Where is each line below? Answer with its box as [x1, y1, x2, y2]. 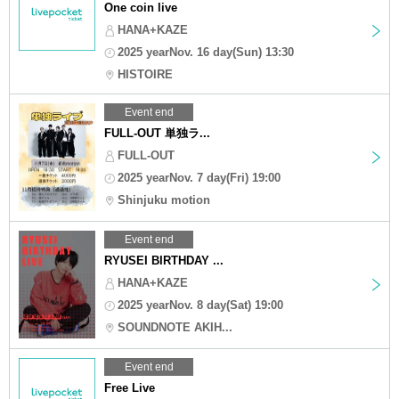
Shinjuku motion [118, 192, 210, 207]
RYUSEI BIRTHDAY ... [104, 253, 224, 267]
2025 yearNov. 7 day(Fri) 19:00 [118, 170, 281, 184]
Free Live [104, 380, 155, 395]
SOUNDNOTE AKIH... [118, 320, 232, 334]
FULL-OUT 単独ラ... [104, 126, 210, 140]
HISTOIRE [118, 67, 173, 81]
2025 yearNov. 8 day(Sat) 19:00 [118, 297, 283, 312]
